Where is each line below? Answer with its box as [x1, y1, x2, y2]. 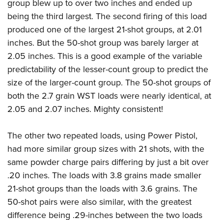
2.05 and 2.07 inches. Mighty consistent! [7, 102, 163, 115]
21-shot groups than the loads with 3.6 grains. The [7, 182, 197, 194]
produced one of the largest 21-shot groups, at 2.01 [7, 23, 202, 35]
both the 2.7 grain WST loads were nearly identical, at [7, 89, 211, 102]
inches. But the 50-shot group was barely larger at [7, 36, 198, 49]
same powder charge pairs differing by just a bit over [7, 155, 209, 168]
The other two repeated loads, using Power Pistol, [7, 129, 197, 141]
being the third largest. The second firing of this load [7, 9, 207, 22]
